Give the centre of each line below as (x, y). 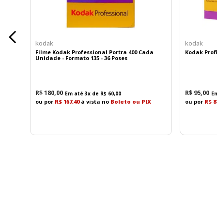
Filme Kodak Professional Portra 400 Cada (95, 52)
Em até (75, 93)
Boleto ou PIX (131, 101)
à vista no (95, 101)
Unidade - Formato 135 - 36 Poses (82, 58)
